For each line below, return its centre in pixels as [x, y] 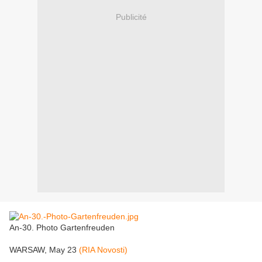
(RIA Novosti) [103, 250]
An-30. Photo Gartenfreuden [62, 228]
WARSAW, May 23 [44, 250]
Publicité [131, 17]
